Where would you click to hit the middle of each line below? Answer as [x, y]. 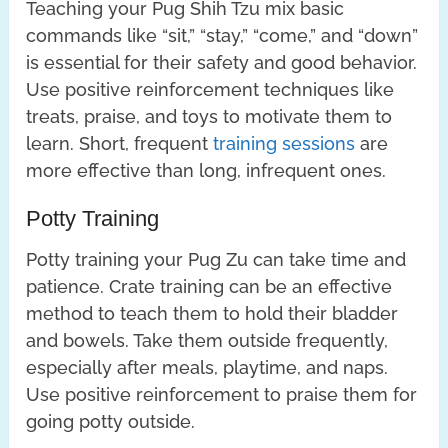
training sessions [284, 143]
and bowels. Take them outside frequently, [207, 340]
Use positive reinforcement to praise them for [222, 394]
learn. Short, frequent [120, 143]
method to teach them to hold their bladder [212, 313]
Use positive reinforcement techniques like [210, 89]
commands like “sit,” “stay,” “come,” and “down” [222, 35]
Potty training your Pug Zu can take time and [216, 259]
